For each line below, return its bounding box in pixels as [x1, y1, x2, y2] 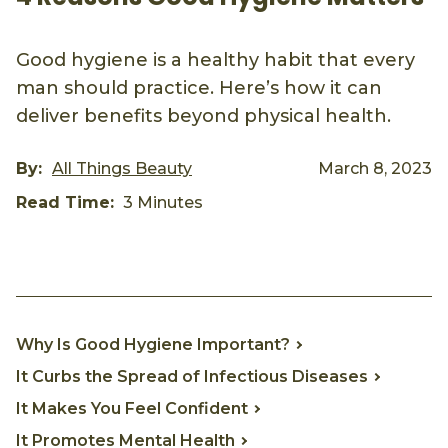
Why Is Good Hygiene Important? [16, 334, 290, 354]
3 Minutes [119, 192, 203, 212]
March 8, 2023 [318, 158, 432, 178]
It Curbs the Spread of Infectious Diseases [16, 366, 368, 386]
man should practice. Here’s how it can [16, 76, 382, 99]
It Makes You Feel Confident [16, 398, 248, 418]
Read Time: [16, 192, 119, 212]
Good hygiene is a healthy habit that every [16, 48, 415, 71]
